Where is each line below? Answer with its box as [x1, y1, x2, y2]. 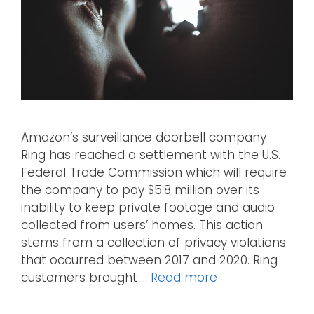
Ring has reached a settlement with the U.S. [21, 146, 280, 164]
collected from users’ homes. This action [21, 217, 263, 234]
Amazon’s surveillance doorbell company [21, 129, 266, 146]
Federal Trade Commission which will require [21, 164, 287, 182]
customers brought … [21, 269, 151, 287]
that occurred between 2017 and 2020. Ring [21, 252, 278, 269]
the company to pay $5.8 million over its [21, 182, 259, 199]
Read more [151, 269, 217, 287]
